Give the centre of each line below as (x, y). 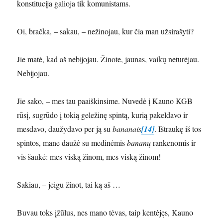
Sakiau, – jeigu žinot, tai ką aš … (69, 185)
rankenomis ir (173, 143)
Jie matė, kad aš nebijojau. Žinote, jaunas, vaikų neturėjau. (108, 59)
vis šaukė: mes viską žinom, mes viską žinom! (89, 157)
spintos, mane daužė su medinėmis (72, 143)
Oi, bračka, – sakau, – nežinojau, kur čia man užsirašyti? (106, 31)
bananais (127, 129)
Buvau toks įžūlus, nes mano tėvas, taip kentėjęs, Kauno (105, 213)
